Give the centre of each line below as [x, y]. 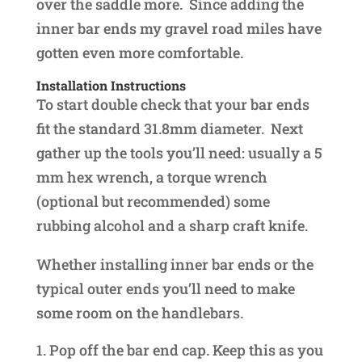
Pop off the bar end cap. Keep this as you [186, 349]
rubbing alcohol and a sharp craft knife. [172, 225]
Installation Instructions [111, 85]
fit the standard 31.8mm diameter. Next [169, 128]
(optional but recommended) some [153, 201]
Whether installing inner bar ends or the [175, 264]
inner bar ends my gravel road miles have [179, 28]
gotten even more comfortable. [139, 52]
